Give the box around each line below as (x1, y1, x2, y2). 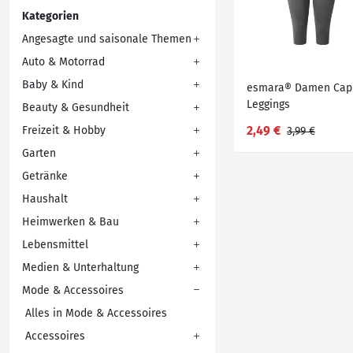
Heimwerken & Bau (22, 215, 119, 229)
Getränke (22, 169, 68, 183)
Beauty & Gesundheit (22, 101, 129, 114)
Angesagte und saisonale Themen (22, 32, 191, 46)
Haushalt (22, 192, 68, 206)
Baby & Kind (22, 78, 84, 91)
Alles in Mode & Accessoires (25, 307, 167, 320)
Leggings (247, 98, 290, 111)
